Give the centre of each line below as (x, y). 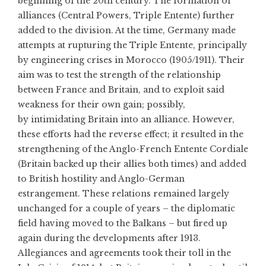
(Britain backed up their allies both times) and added (132, 164)
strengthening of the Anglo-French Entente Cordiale (133, 149)
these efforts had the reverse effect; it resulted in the (131, 134)
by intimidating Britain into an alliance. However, (126, 120)
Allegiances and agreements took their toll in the (124, 253)
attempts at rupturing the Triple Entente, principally (132, 45)
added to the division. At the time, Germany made (127, 31)
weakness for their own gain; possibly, (102, 105)
